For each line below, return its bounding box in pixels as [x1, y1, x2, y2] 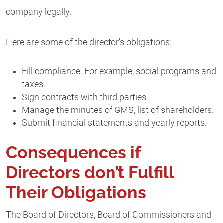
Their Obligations [6, 182, 146, 202]
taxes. [22, 79, 45, 89]
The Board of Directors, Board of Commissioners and [6, 209, 211, 220]
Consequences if [6, 142, 141, 162]
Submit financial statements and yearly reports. [22, 117, 207, 128]
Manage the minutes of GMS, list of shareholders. [22, 105, 214, 115]
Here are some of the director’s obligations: [6, 37, 172, 48]
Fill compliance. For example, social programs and [22, 66, 216, 76]
